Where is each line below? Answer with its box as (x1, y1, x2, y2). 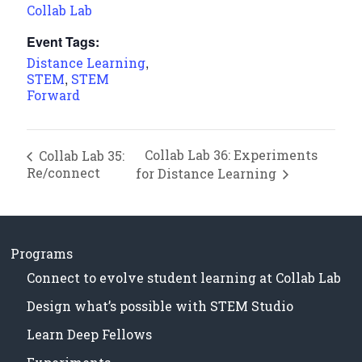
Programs (11, 245, 74, 263)
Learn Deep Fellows (27, 326, 153, 343)
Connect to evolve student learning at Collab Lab (27, 269, 342, 287)
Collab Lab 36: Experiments (144, 146, 318, 164)
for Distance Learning (135, 165, 280, 183)
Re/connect (27, 164, 101, 182)
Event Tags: (27, 32, 100, 52)
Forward (27, 86, 81, 104)
